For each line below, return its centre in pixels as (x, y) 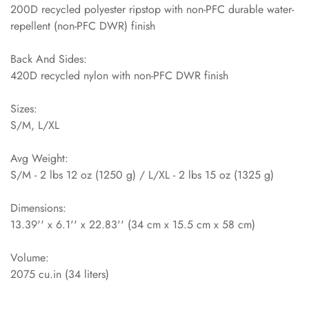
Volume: (30, 257)
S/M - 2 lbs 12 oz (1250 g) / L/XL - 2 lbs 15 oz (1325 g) (142, 175)
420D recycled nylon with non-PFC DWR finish (119, 75)
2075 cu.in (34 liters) (60, 274)
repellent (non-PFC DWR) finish (83, 26)
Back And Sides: (49, 59)
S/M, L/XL (35, 125)
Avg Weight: (39, 158)
